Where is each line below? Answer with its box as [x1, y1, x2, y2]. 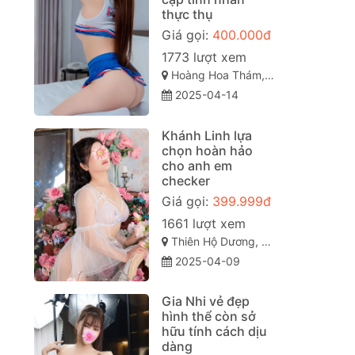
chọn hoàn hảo [161, 142, 253, 158]
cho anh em [161, 157, 232, 174]
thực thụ [161, 6, 213, 23]
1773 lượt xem [161, 49, 246, 66]
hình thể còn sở [161, 308, 256, 325]
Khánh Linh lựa [161, 127, 252, 143]
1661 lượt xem [161, 215, 246, 231]
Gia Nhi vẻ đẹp [161, 293, 250, 310]
